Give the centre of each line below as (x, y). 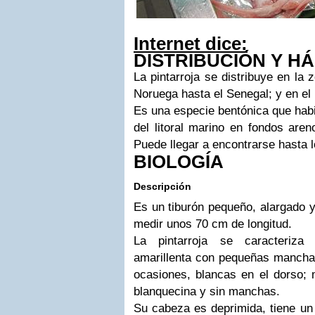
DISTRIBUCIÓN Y (211, 60)
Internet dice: (191, 44)
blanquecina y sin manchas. (207, 291)
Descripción (162, 186)
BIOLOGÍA (179, 162)
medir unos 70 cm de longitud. (213, 224)
